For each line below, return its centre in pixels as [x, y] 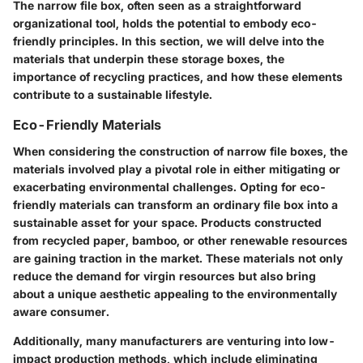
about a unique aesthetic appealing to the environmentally [175, 293]
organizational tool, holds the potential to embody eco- [165, 23]
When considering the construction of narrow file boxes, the [180, 151]
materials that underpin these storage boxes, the [149, 59]
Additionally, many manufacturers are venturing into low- [174, 340]
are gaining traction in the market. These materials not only [178, 258]
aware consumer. [61, 311]
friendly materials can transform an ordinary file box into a [175, 204]
